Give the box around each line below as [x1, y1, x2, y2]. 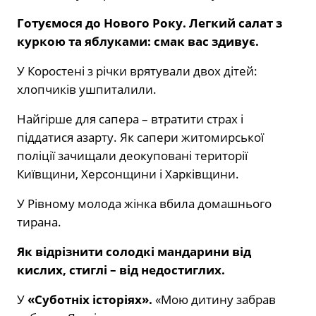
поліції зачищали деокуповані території [17, 147, 248, 164]
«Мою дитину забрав [155, 291, 276, 308]
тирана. [17, 213, 61, 230]
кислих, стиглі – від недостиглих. [17, 261, 225, 278]
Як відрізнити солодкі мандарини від [17, 243, 251, 260]
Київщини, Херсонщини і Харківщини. [17, 165, 239, 182]
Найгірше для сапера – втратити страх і [17, 110, 243, 127]
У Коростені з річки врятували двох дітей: [17, 62, 257, 79]
